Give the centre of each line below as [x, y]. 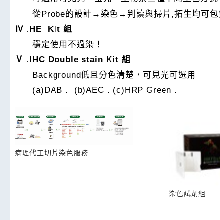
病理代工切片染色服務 [52, 153]
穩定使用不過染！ [59, 45]
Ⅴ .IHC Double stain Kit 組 [73, 60]
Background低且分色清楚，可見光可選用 [105, 75]
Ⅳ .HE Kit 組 [43, 29]
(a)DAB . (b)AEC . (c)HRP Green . [96, 90]
